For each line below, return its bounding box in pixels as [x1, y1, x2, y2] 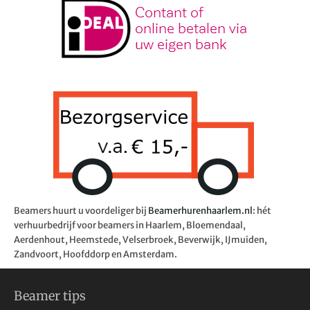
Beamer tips [14, 287, 86, 304]
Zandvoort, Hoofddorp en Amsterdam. [14, 248, 177, 260]
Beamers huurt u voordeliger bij [14, 204, 148, 217]
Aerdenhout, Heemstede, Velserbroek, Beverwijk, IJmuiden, [14, 233, 267, 246]
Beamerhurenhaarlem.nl [148, 204, 253, 217]
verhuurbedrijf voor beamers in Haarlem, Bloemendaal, [14, 219, 246, 231]
